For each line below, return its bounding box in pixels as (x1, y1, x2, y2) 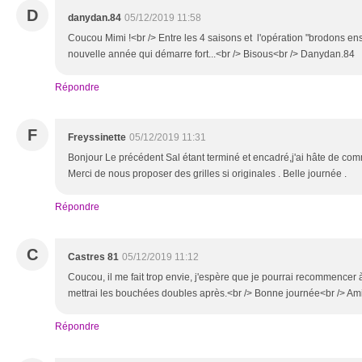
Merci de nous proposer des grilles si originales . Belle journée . (68, 168, 347, 179)
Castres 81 (68, 251, 119, 263)
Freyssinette (68, 132, 126, 143)
